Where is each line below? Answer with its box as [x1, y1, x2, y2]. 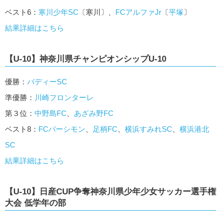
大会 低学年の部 [5, 198, 66, 208]
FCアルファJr [115, 8, 161, 17]
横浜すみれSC [125, 125, 172, 134]
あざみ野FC [74, 109, 113, 118]
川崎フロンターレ [35, 93, 94, 102]
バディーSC [27, 77, 67, 86]
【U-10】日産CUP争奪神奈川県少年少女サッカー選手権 [5, 187, 216, 196]
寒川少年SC [38, 8, 78, 17]
